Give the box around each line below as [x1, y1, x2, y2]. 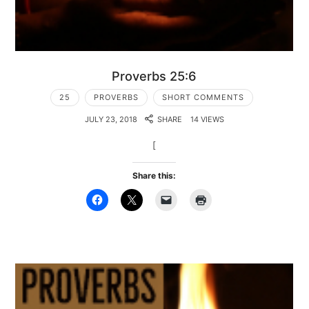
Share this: [132, 170, 177, 181]
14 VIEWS [190, 114, 224, 124]
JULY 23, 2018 [85, 114, 138, 124]
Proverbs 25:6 [112, 68, 197, 83]
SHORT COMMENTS [161, 92, 244, 102]
